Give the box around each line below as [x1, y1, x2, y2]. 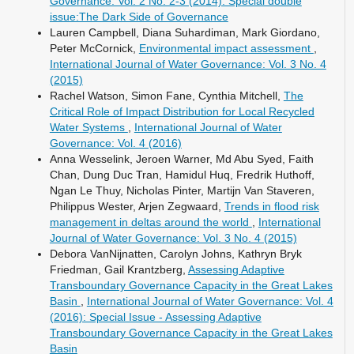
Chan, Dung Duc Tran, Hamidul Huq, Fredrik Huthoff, [49, 168, 314, 181]
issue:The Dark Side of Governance [49, 9, 228, 23]
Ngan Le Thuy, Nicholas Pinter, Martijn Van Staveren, [49, 183, 314, 197]
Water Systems [49, 120, 128, 134]
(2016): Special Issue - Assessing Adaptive [49, 310, 262, 323]
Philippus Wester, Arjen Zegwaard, [49, 199, 224, 213]
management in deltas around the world [49, 215, 252, 228]
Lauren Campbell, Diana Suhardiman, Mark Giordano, [49, 25, 320, 39]
